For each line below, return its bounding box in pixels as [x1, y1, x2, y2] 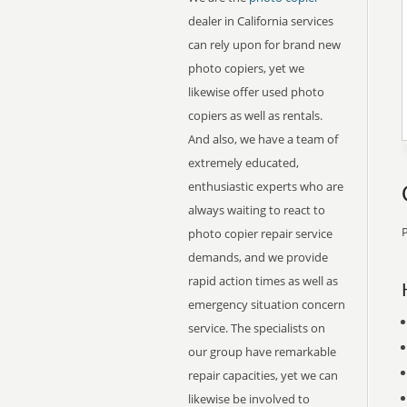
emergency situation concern [188, 296, 345, 313]
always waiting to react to [188, 202, 325, 218]
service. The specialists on [188, 320, 325, 336]
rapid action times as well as [188, 273, 338, 289]
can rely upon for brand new [188, 36, 341, 53]
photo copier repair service [188, 225, 333, 242]
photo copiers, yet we [188, 60, 304, 76]
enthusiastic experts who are [188, 178, 343, 194]
